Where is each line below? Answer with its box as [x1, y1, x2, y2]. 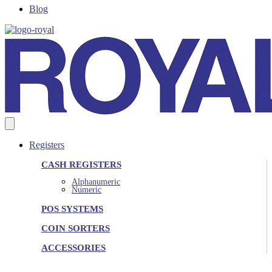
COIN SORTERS [41, 223, 110, 233]
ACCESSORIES [41, 242, 106, 253]
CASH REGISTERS [41, 159, 121, 169]
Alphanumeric [72, 177, 120, 186]
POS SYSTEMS [41, 203, 103, 214]
